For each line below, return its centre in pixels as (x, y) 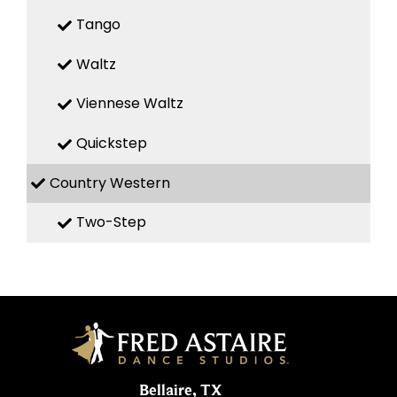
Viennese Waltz (130, 104)
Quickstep (112, 144)
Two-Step (111, 222)
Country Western (110, 183)
